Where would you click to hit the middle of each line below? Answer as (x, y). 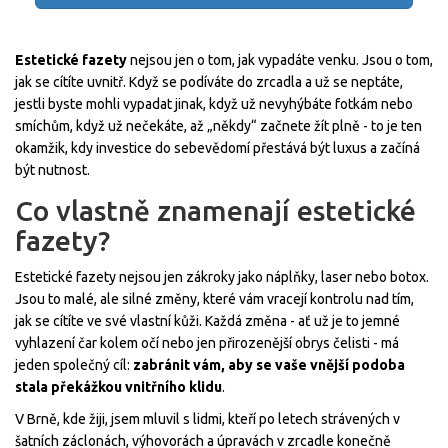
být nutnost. (52, 170)
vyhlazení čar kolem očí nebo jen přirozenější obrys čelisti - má (207, 343)
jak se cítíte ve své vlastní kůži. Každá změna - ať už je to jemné (207, 321)
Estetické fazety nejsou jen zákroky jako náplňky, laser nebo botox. (222, 277)
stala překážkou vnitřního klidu (118, 387)
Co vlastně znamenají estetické (215, 211)
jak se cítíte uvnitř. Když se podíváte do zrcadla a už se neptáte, (209, 82)
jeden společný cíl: (74, 365)
